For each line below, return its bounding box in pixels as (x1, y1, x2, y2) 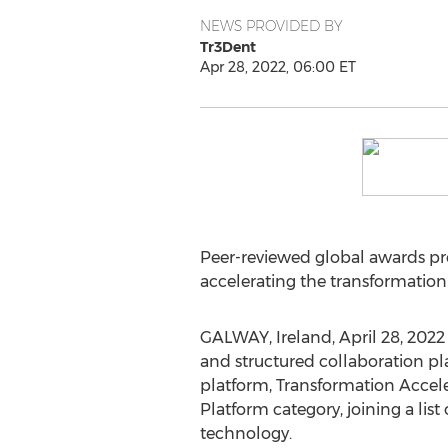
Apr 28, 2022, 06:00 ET (199, 58, 356, 76)
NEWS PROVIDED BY (199, 17, 343, 35)
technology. (199, 424, 292, 443)
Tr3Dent (199, 38, 256, 56)
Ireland (275, 328, 332, 347)
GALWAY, (199, 328, 276, 347)
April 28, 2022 (338, 328, 445, 347)
